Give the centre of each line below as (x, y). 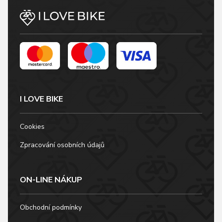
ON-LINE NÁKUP (51, 180)
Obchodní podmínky (51, 207)
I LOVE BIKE (41, 99)
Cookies (32, 126)
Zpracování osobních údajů (62, 145)
